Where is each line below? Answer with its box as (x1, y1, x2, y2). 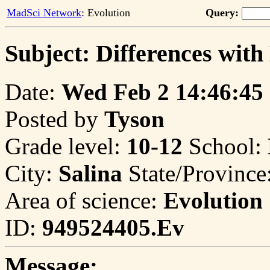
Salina (58, 160, 122, 187)
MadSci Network (7, 7, 81, 19)
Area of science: (5, 187, 163, 214)
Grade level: (5, 133, 127, 160)
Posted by (5, 106, 104, 133)
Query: (206, 7, 239, 19)
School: (183, 133, 268, 160)
